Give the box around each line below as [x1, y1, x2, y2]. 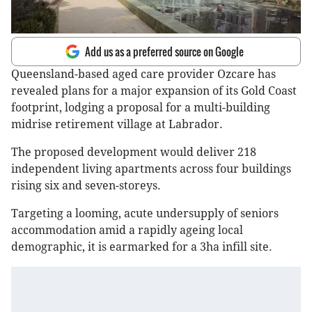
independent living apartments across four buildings [11, 162, 291, 176]
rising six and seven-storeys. [11, 179, 161, 193]
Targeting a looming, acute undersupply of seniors [11, 207, 279, 221]
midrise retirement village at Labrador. [11, 118, 223, 132]
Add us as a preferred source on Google [85, 44, 244, 60]
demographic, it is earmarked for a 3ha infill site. [11, 240, 272, 254]
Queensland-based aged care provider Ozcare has [11, 68, 276, 81]
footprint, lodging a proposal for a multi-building [11, 101, 270, 115]
